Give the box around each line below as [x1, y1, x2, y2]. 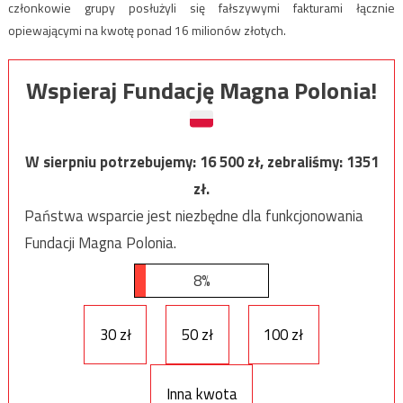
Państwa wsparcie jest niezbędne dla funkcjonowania [23, 203, 363, 228]
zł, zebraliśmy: [246, 149, 346, 174]
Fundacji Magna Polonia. [23, 230, 176, 255]
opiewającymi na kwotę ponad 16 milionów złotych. [7, 20, 286, 40]
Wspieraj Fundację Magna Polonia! [26, 72, 377, 108]
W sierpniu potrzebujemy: [24, 149, 200, 174]
